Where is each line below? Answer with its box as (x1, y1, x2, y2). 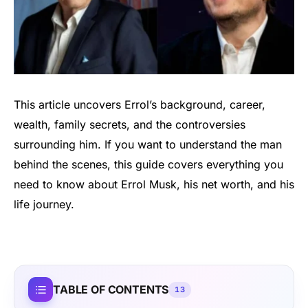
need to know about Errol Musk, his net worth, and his (14, 177, 294, 191)
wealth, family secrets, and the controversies (14, 117, 245, 131)
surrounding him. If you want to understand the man (14, 137, 282, 151)
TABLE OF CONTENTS (53, 282, 169, 296)
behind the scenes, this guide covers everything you (14, 157, 283, 171)
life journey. (14, 197, 74, 211)
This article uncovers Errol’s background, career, (14, 97, 265, 111)
